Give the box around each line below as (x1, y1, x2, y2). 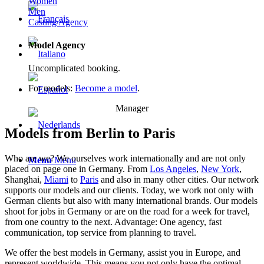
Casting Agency (28, 16, 88, 27)
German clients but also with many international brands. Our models (5, 196, 258, 206)
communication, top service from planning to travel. (5, 227, 196, 237)
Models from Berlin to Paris (5, 126, 175, 141)
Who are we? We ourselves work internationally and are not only (5, 153, 246, 163)
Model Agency (28, 39, 85, 50)
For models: (28, 83, 75, 94)
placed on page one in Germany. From (5, 164, 150, 174)
